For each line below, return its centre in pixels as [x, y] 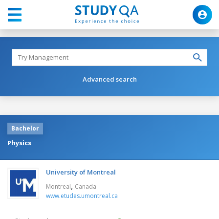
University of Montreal [81, 172]
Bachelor [25, 128]
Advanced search [109, 79]
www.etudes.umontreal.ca [82, 196]
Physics [19, 142]
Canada [86, 186]
